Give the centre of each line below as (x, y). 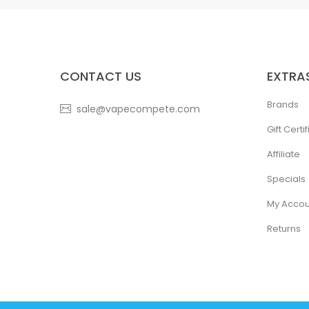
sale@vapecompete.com (138, 109)
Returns (284, 229)
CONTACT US (101, 76)
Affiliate (283, 154)
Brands (283, 104)
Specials (286, 179)
